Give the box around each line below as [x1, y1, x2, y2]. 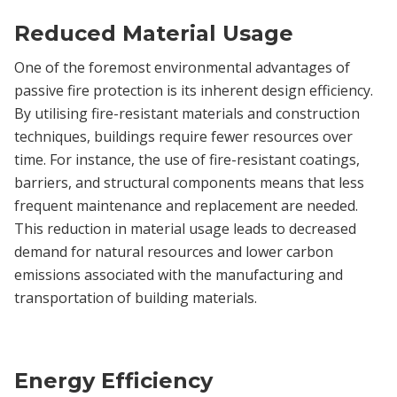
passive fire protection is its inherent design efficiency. [14, 80, 373, 100]
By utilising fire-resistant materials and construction [14, 103, 360, 123]
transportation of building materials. [14, 287, 257, 307]
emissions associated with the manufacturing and [14, 264, 343, 284]
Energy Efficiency [14, 367, 213, 393]
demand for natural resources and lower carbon [14, 241, 333, 261]
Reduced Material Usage [14, 19, 293, 46]
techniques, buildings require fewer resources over [14, 126, 353, 146]
